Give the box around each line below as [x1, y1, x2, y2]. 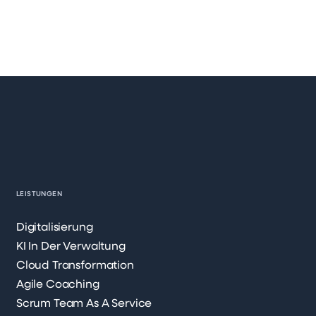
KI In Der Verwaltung [16, 241, 126, 253]
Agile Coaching [16, 279, 99, 291]
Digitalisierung [16, 222, 93, 233]
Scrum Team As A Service [16, 298, 152, 310]
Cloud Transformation [16, 260, 134, 272]
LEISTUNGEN [16, 190, 62, 197]
